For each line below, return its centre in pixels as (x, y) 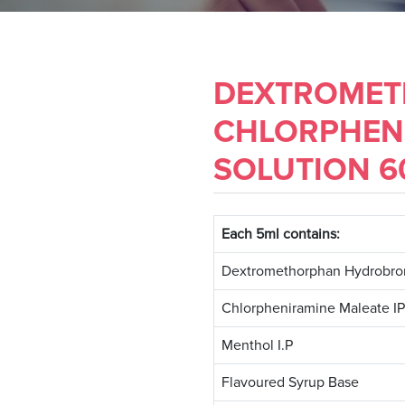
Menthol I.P (257, 346)
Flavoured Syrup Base (290, 383)
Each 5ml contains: (281, 235)
